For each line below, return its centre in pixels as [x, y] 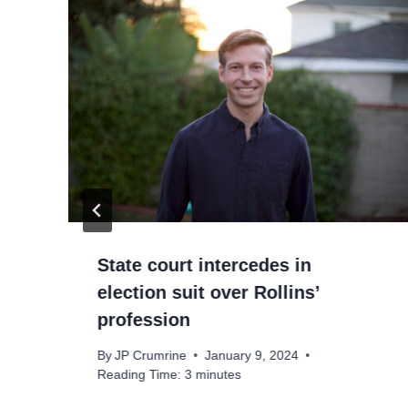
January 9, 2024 [252, 355]
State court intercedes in [204, 265]
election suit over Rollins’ [209, 293]
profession [144, 320]
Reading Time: [139, 374]
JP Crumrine [151, 355]
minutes [219, 374]
